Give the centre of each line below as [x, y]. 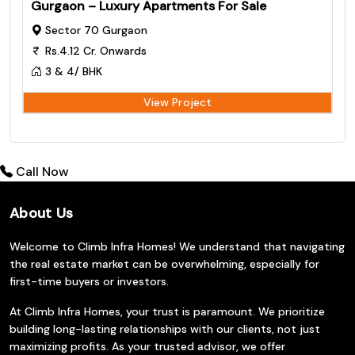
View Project [177, 103]
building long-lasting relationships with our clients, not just [165, 329]
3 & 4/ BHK [72, 72]
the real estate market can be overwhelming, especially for [164, 264]
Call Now [42, 172]
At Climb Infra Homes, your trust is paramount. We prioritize [167, 312]
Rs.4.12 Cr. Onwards [94, 51]
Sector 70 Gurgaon [95, 31]
